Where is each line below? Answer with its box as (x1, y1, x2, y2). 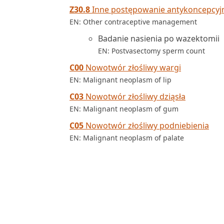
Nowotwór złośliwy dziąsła (83, 91, 185, 102)
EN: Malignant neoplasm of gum (69, 104, 178, 113)
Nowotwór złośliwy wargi (83, 62, 181, 73)
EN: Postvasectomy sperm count (98, 46, 205, 55)
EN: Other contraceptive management (69, 17, 197, 26)
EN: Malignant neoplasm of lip (69, 75, 171, 84)
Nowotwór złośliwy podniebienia (83, 120, 209, 131)
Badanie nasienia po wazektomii (98, 33, 219, 44)
